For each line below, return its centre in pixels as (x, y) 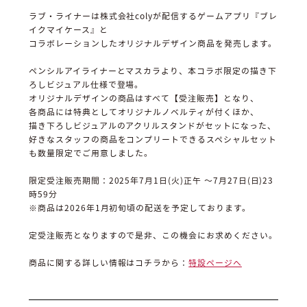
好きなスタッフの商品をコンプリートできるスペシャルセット (153, 139)
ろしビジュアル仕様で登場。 (86, 84)
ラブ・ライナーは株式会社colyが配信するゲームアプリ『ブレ (153, 15)
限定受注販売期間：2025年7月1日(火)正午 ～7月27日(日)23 (151, 180)
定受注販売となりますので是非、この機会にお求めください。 (153, 235)
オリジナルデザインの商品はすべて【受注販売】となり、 (144, 98)
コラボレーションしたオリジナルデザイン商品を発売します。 (153, 43)
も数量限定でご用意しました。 (91, 152)
